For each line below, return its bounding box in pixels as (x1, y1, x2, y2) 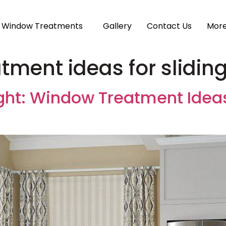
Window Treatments (2, 20, 83, 32)
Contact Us (147, 20, 192, 32)
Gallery (103, 20, 132, 32)
